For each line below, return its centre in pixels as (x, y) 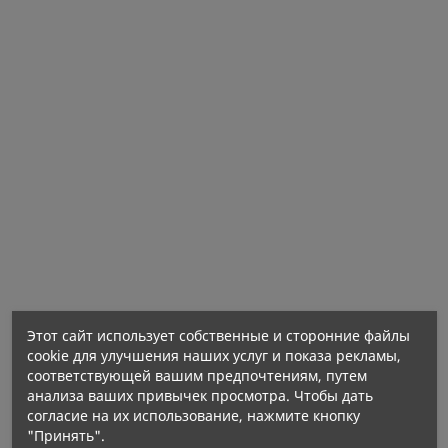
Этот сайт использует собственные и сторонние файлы (218, 335)
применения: (69, 221)
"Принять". (65, 435)
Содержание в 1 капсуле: (120, 403)
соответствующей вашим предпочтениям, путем (196, 375)
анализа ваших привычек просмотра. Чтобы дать (199, 395)
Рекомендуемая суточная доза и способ (184, 194)
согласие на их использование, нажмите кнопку (193, 415)
